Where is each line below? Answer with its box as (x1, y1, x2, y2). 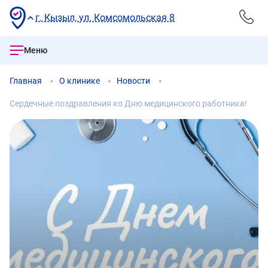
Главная (10, 76, 42, 86)
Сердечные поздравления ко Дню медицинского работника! (10, 99, 247, 108)
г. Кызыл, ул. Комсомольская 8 (35, 12, 175, 23)
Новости (117, 76, 150, 86)
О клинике (59, 76, 100, 86)
